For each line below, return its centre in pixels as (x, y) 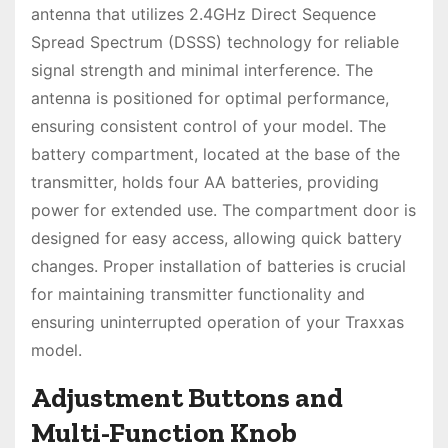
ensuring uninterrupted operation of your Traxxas (217, 321)
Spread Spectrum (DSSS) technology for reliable (215, 41)
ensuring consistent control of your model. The (208, 125)
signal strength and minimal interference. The (202, 69)
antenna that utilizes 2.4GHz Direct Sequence (203, 13)
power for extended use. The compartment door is (223, 209)
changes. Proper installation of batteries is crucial (218, 265)
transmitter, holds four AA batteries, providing (205, 181)
